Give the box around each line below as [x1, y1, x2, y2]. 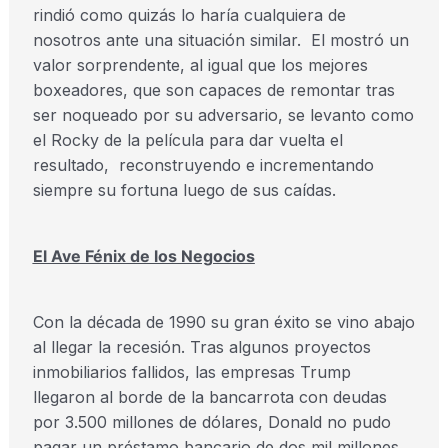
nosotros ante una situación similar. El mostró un [32, 30, 409, 50]
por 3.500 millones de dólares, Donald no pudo [32, 412, 391, 432]
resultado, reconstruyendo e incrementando [32, 155, 374, 175]
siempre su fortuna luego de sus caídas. [32, 180, 336, 200]
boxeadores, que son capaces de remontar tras [32, 80, 395, 100]
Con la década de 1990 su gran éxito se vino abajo [32, 312, 415, 332]
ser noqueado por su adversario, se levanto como [32, 105, 414, 125]
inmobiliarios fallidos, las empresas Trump [32, 362, 351, 382]
